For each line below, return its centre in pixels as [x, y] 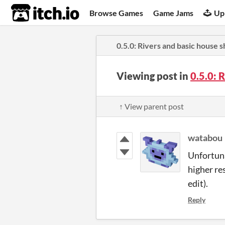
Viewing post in [153, 76]
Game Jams [174, 13]
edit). [198, 183]
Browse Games [117, 13]
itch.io [33, 13]
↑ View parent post [151, 106]
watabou [205, 138]
